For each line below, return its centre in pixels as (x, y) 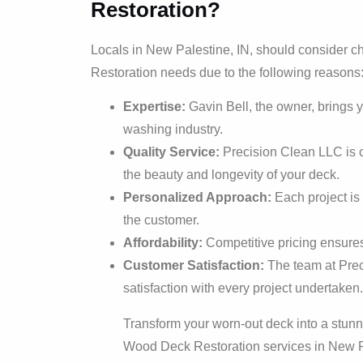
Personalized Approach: (197, 197)
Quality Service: (171, 152)
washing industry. (173, 129)
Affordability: (163, 242)
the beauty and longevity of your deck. (231, 174)
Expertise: (154, 106)
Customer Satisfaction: (194, 265)
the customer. (161, 220)
